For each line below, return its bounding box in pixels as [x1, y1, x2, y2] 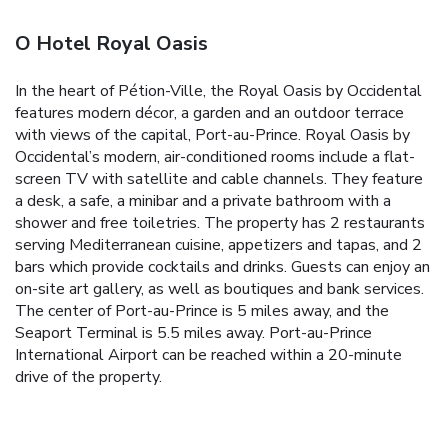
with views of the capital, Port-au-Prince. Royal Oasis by [15, 123, 410, 146]
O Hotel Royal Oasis [15, 29, 208, 57]
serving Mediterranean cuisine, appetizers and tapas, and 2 [15, 233, 422, 256]
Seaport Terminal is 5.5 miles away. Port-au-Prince [15, 321, 372, 344]
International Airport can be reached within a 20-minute [15, 343, 402, 366]
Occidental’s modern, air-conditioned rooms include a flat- [15, 145, 415, 168]
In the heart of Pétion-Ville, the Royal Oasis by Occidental [15, 79, 422, 102]
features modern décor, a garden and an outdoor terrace [15, 101, 404, 124]
